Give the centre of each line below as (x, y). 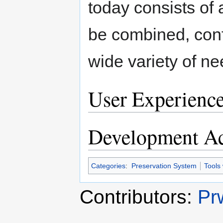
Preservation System (164, 166)
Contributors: (139, 197)
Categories (108, 166)
